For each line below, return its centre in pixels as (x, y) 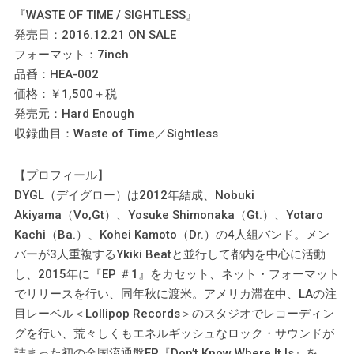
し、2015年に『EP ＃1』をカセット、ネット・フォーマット (177, 274)
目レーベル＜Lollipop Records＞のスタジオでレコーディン (174, 313)
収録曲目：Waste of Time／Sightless (116, 133)
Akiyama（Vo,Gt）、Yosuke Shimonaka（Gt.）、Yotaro (168, 215)
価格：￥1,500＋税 (65, 94)
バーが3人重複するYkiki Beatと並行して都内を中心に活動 (169, 254)
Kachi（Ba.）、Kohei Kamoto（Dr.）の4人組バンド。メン (171, 234)
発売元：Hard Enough (74, 113)
